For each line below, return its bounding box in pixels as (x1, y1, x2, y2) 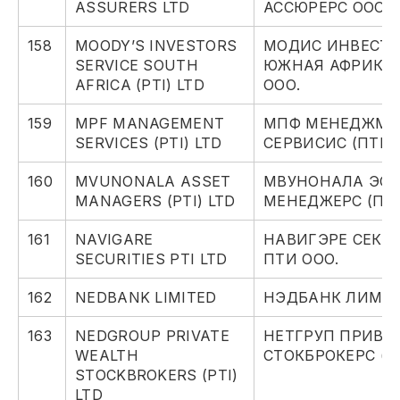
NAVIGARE (75, 230, 154, 249)
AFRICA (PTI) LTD (75, 76, 204, 95)
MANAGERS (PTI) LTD (75, 192, 236, 211)
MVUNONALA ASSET (75, 172, 231, 191)
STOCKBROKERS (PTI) (75, 366, 238, 385)
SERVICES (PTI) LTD (75, 134, 222, 153)
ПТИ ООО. (263, 250, 339, 269)
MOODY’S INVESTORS (75, 37, 237, 55)
